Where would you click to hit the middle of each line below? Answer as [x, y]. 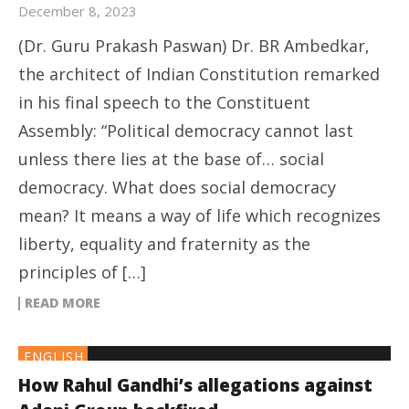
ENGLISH [54, 356]
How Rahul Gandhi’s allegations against [195, 385]
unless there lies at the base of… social [171, 158]
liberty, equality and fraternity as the [164, 243]
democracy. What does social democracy [177, 187]
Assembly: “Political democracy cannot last [186, 130]
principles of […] [82, 272]
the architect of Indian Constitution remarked [199, 73]
